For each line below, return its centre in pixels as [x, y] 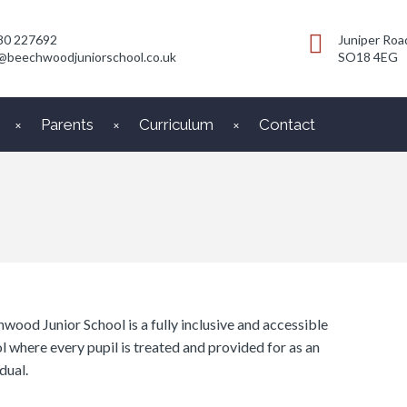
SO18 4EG [368, 57]
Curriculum [176, 125]
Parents [67, 125]
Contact [287, 125]
